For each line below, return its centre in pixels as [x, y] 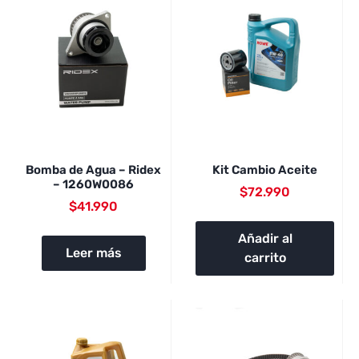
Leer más [93, 253]
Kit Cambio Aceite [265, 169]
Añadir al [265, 239]
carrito [265, 258]
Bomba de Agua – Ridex [93, 169]
